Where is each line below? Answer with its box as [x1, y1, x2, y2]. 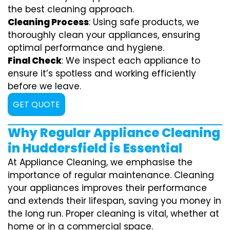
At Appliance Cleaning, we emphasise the [8, 156, 193, 168]
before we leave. [8, 80, 81, 92]
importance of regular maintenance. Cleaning [8, 168, 214, 181]
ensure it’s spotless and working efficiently [8, 67, 196, 80]
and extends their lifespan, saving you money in [8, 194, 221, 207]
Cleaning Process [8, 15, 89, 28]
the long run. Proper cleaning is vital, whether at [8, 207, 219, 220]
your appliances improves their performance [8, 181, 207, 194]
